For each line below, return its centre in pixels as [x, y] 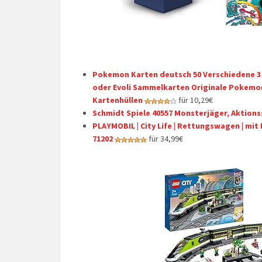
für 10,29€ [195, 100]
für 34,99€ [165, 139]
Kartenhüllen [118, 100]
